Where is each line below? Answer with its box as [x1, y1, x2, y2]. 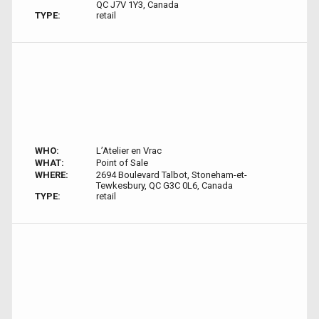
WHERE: [35, 169, 68, 180]
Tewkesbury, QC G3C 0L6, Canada [95, 180, 233, 191]
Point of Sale [95, 157, 148, 168]
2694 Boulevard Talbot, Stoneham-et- [95, 169, 247, 180]
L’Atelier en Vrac [95, 145, 162, 156]
